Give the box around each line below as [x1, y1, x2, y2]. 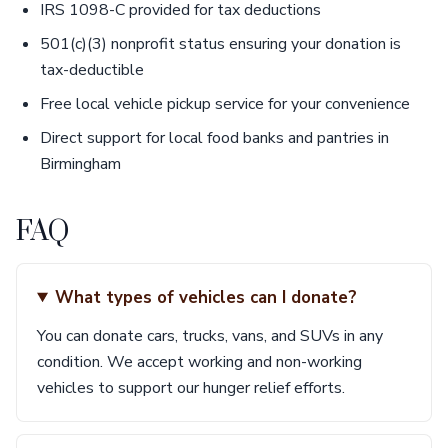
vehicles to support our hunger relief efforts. [37, 377, 345, 399]
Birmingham [40, 153, 121, 175]
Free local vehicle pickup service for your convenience [40, 93, 410, 115]
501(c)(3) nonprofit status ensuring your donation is [40, 33, 401, 55]
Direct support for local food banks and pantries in [40, 127, 389, 149]
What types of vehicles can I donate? [54, 286, 357, 309]
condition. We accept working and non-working [37, 351, 362, 373]
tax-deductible [40, 59, 144, 81]
